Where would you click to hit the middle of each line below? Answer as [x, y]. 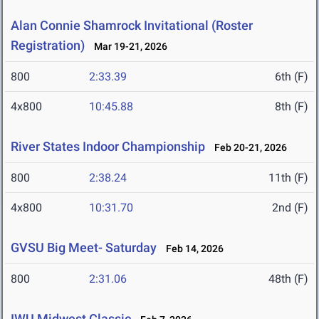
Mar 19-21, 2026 [127, 47]
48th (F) [288, 279]
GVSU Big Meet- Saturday [84, 248]
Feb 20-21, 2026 [247, 148]
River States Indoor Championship [108, 147]
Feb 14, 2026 [192, 249]
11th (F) [288, 178]
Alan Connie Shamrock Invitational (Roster [132, 26]
